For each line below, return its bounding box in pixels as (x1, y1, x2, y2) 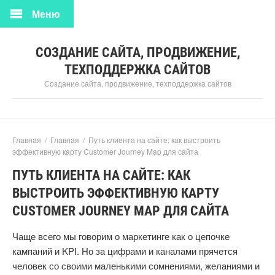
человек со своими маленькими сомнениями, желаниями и (12, 259, 260, 272)
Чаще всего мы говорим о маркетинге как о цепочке (12, 230, 230, 242)
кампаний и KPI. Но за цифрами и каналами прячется (12, 244, 238, 257)
